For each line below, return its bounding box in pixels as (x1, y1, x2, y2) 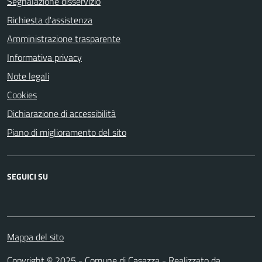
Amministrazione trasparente (7, 31, 120, 46)
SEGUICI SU (7, 170, 48, 182)
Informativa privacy (7, 50, 82, 64)
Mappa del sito (7, 229, 64, 244)
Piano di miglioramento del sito (7, 125, 126, 139)
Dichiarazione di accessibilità (7, 106, 116, 120)
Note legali (7, 68, 49, 83)
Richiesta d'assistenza (7, 12, 92, 27)
